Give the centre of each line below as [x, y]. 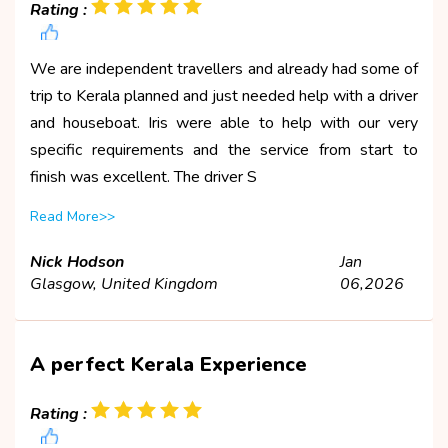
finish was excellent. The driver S [143, 176]
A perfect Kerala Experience [168, 364]
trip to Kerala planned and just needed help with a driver [224, 95]
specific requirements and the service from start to [224, 149]
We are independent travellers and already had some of [224, 68]
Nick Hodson [77, 261]
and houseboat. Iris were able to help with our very [224, 122]
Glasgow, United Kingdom [124, 283]
